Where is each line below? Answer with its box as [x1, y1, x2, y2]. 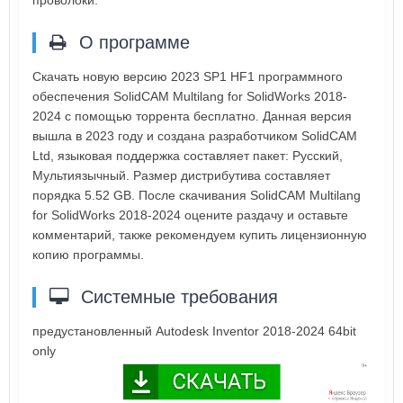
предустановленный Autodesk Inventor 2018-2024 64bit [32, 324, 356, 339]
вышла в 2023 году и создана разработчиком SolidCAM [32, 129, 357, 144]
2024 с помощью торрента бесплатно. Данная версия [32, 109, 352, 124]
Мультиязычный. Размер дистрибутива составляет [32, 168, 330, 184]
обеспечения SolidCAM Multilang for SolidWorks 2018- [32, 89, 347, 104]
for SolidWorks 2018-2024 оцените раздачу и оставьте [32, 208, 348, 223]
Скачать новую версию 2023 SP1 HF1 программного [32, 69, 343, 85]
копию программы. [32, 247, 144, 263]
